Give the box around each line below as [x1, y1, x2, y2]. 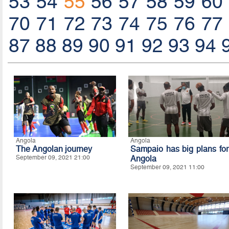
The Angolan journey [15, 144, 92, 154]
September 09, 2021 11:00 [130, 163, 204, 171]
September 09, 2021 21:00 [15, 153, 90, 161]
